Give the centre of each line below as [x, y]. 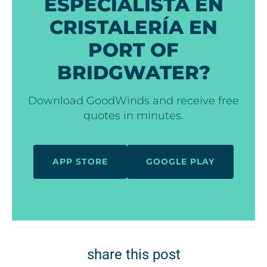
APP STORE [80, 161]
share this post [133, 254]
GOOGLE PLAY [180, 161]
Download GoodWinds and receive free [133, 100]
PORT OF [133, 49]
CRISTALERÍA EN [133, 27]
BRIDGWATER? [133, 72]
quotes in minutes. [133, 115]
